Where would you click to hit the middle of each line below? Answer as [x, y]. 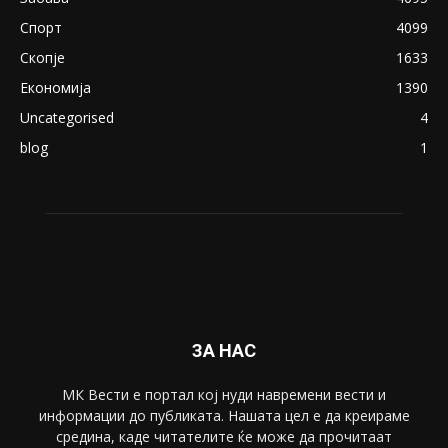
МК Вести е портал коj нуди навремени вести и [224, 395]
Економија [55, 88]
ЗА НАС [224, 351]
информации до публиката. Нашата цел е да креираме [224, 416]
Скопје [42, 58]
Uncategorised [67, 118]
